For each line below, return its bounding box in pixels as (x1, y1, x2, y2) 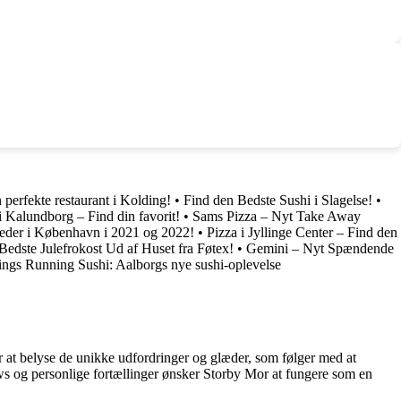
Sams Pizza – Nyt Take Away (192, 208, 361, 224)
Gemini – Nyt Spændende (246, 240, 394, 256)
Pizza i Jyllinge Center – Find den (207, 224, 397, 240)
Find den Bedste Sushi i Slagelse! (183, 192, 372, 208)
